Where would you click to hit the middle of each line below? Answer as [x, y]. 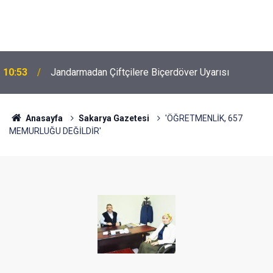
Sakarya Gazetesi [114, 118]
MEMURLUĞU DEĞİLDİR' [55, 131]
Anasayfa [43, 118]
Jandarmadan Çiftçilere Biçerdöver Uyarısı [140, 72]
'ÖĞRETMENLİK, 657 [204, 118]
